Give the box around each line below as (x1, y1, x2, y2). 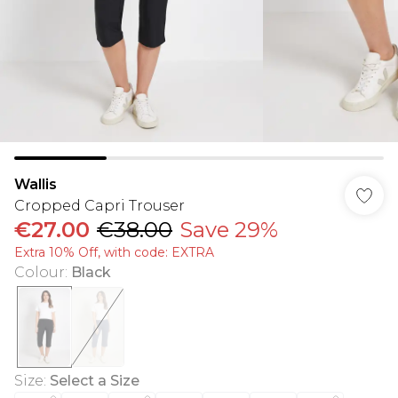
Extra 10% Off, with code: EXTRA (14, 244, 214, 260)
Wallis (14, 176, 57, 193)
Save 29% (179, 217, 278, 243)
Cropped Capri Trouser (14, 197, 185, 214)
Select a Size (50, 372, 139, 389)
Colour (14, 264, 65, 281)
